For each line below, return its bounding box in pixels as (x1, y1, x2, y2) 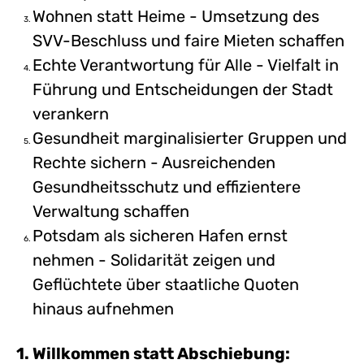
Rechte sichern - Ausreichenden (32, 153, 275, 172)
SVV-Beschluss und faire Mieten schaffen (32, 31, 344, 50)
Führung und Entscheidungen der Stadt (32, 80, 333, 99)
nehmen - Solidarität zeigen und (32, 250, 275, 270)
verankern (32, 104, 109, 123)
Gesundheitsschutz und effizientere (32, 177, 301, 197)
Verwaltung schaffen (32, 201, 189, 221)
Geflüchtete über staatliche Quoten (32, 275, 299, 294)
